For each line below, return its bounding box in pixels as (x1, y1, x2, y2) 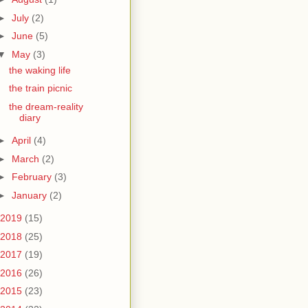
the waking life (8, 64, 71, 76)
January (11, 189, 49, 201)
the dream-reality (8, 100, 83, 112)
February (11, 171, 54, 182)
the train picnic (8, 82, 72, 93)
